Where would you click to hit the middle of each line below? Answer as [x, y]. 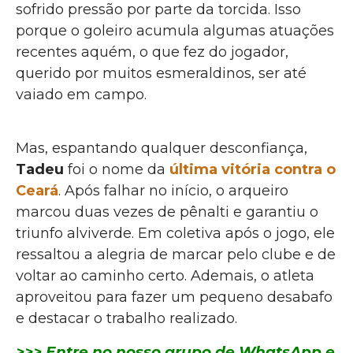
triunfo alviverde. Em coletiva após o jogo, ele [175, 234]
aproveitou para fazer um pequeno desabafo [174, 297]
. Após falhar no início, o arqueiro [173, 191]
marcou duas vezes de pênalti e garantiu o [167, 212]
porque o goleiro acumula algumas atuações [175, 31]
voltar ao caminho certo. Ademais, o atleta [165, 276]
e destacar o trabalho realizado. [126, 319]
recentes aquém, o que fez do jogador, [152, 52]
